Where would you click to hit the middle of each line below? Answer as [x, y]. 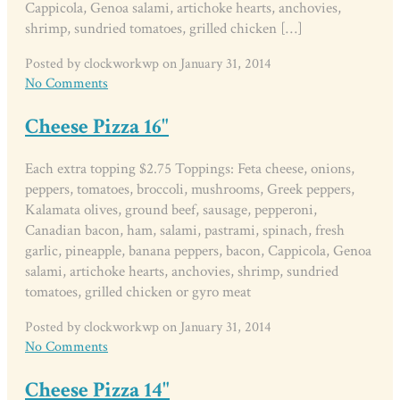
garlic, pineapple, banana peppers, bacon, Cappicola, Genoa [198, 250]
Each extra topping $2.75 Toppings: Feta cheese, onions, [190, 168]
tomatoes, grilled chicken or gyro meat [138, 292]
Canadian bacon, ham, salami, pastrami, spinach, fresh [185, 230]
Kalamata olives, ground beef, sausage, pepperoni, [171, 209]
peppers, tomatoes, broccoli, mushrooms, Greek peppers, [190, 189]
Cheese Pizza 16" [97, 126]
